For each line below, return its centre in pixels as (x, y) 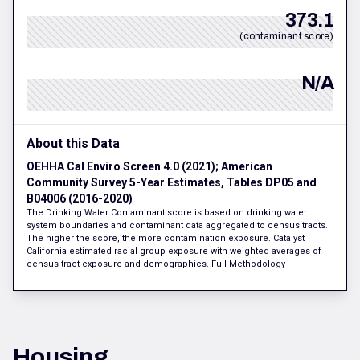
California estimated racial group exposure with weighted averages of (174, 252)
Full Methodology (248, 264)
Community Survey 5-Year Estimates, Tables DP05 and (172, 183)
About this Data (73, 144)
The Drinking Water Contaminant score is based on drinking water (167, 213)
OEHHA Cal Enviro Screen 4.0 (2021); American (149, 167)
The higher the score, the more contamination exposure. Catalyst (166, 239)
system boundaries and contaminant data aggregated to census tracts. (177, 226)
